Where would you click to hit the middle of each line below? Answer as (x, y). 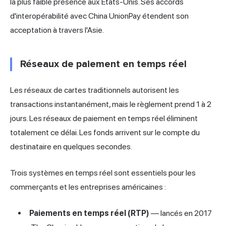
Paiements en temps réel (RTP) (89, 213)
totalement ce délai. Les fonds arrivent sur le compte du (105, 133)
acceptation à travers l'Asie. (57, 30)
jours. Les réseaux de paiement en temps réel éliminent (104, 119)
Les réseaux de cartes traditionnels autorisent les (95, 90)
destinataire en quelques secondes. (71, 147)
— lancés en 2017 (181, 213)
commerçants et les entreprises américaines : (88, 187)
